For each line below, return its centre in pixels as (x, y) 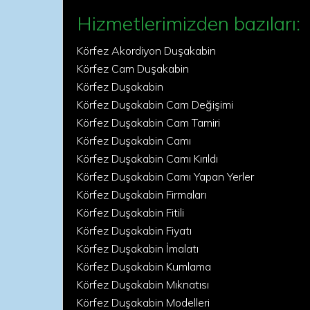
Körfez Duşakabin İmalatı (138, 248)
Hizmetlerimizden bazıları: (189, 23)
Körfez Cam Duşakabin (133, 69)
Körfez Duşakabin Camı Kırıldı (147, 158)
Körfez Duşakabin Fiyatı (134, 230)
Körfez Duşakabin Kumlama (144, 266)
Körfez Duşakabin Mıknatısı (143, 284)
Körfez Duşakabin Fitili (130, 212)
